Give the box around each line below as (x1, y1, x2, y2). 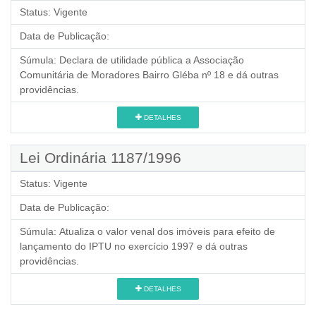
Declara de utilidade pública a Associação (59, 54, 244, 66)
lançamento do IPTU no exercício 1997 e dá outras (20, 241, 248, 252)
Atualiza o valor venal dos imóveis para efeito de (59, 226, 275, 237)
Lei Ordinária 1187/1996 (20, 150, 181, 166)
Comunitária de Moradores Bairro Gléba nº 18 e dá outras (20, 69, 279, 80)
